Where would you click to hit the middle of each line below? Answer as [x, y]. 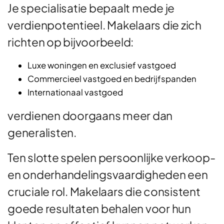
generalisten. [42, 132]
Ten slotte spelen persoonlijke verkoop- [111, 157]
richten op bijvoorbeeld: [70, 41]
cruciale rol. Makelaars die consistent [104, 191]
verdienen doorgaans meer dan [90, 115]
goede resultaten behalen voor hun [99, 208]
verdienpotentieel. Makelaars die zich [104, 24]
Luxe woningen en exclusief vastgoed [102, 65]
